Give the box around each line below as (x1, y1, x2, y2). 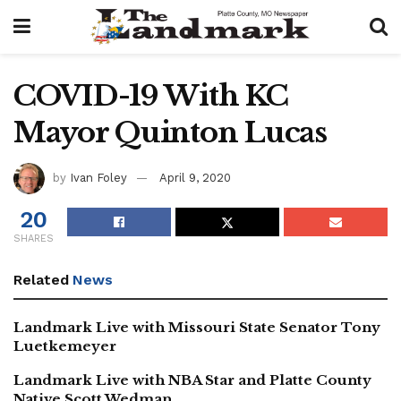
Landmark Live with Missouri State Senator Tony (13, 318, 380, 336)
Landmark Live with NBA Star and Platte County (13, 371, 371, 388)
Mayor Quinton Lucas (13, 115, 327, 150)
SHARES (13, 232, 54, 244)
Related (13, 270, 69, 288)
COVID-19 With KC (13, 78, 288, 114)
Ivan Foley (70, 170, 127, 184)
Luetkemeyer (13, 337, 116, 354)
